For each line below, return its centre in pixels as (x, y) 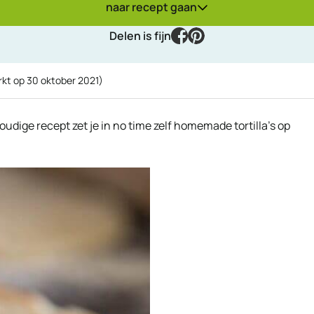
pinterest (227, 35)
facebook (211, 35)
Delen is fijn (140, 35)
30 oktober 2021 (63, 80)
